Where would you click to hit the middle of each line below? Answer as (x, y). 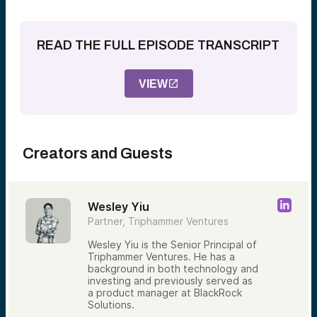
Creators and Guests (98, 154)
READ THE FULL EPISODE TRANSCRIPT (158, 46)
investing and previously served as (170, 281)
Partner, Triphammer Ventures (158, 221)
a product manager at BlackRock (165, 293)
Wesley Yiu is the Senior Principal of (172, 245)
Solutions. (111, 305)
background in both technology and (173, 269)
